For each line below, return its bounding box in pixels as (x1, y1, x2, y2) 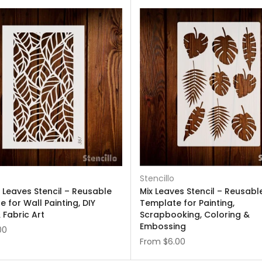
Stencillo (140, 173, 174, 184)
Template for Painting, (140, 197, 235, 209)
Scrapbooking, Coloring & (140, 209, 250, 220)
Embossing (140, 220, 186, 232)
